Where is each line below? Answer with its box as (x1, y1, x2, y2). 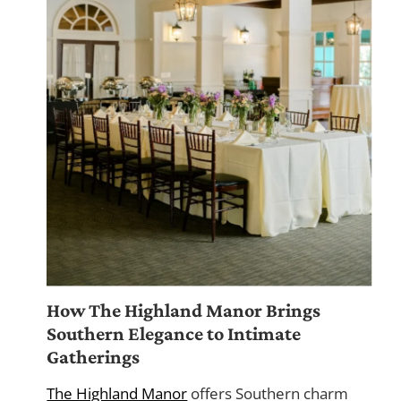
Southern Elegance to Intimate (47, 322, 302, 346)
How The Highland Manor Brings (47, 299, 321, 322)
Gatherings (47, 346, 141, 369)
